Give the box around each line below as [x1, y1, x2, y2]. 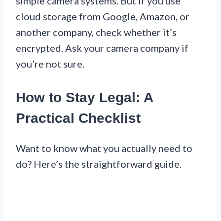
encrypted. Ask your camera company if [16, 41, 188, 54]
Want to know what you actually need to [16, 142, 192, 154]
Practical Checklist [16, 110, 141, 126]
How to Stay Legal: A [16, 89, 153, 105]
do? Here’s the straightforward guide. [16, 157, 182, 170]
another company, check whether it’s [16, 26, 177, 38]
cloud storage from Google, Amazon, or [16, 10, 189, 22]
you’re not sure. [16, 57, 84, 70]
